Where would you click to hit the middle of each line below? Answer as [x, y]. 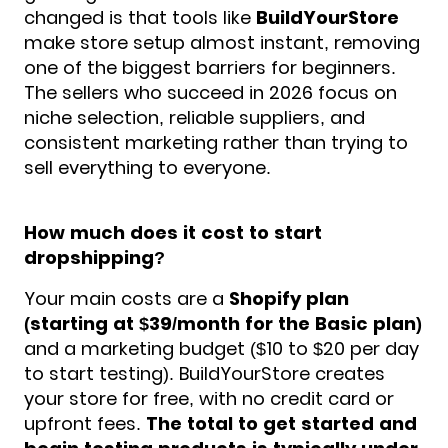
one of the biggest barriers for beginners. [210, 67]
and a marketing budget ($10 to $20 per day [221, 348]
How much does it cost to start [173, 232]
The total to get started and [281, 423]
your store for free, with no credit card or [209, 398]
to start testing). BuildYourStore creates [204, 373]
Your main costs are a [126, 298]
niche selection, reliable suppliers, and [194, 117]
